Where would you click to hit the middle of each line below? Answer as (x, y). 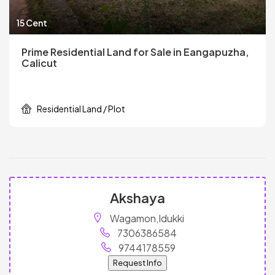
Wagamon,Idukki (147, 218)
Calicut (39, 63)
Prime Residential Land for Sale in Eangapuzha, (135, 52)
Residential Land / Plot (81, 108)
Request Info (137, 262)
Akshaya (137, 197)
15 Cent (32, 22)
